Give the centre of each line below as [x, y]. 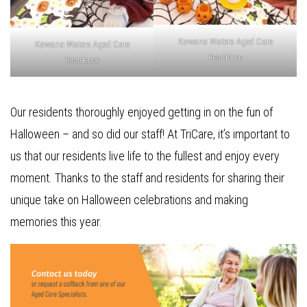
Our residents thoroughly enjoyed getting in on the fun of [142, 112]
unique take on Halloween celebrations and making [129, 200]
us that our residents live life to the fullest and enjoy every [145, 156]
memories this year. [56, 222]
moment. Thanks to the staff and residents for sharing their [147, 178]
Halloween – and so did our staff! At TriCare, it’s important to [150, 134]
